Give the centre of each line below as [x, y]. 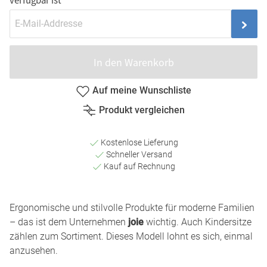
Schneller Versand [138, 154]
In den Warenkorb [133, 62]
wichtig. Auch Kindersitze [198, 222]
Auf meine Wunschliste [142, 91]
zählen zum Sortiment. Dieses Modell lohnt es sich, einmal [131, 236]
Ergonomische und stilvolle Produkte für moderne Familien [132, 207]
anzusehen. [34, 250]
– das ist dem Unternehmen [69, 222]
